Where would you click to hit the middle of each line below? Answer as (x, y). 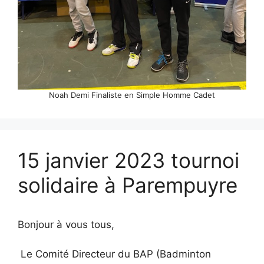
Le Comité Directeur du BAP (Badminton (114, 254)
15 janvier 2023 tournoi (128, 160)
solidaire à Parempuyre (128, 185)
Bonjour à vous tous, (66, 224)
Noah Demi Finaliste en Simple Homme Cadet (132, 95)
